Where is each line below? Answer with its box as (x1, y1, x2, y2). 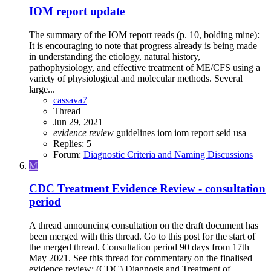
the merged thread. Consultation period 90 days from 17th (29, 241, 249, 252)
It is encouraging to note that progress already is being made (29, 40, 257, 51)
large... (29, 83, 55, 94)
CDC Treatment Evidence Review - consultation (29, 182, 266, 195)
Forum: (53, 149, 83, 160)
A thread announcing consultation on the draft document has (29, 220, 258, 230)
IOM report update (29, 4, 125, 18)
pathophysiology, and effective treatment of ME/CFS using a (29, 62, 260, 73)
